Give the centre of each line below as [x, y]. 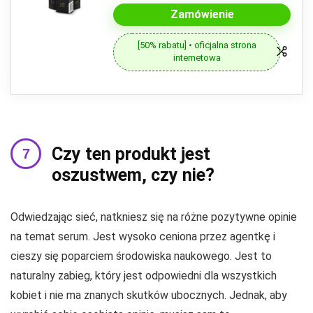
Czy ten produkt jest [131, 154]
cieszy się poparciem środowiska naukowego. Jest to [141, 256]
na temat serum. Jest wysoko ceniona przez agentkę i [143, 236]
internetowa [197, 58]
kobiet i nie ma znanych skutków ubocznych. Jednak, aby [149, 295]
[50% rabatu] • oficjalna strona [197, 45]
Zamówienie [202, 14]
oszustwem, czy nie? [133, 175]
